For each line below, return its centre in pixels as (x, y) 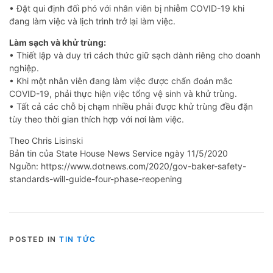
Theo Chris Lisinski (46, 141)
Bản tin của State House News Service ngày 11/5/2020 (119, 154)
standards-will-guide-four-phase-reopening (96, 179)
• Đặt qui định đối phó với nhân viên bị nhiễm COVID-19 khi (127, 9)
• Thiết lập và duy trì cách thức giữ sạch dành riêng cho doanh (135, 55)
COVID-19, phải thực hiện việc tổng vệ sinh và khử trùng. (123, 94)
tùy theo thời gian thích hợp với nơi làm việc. (97, 119)
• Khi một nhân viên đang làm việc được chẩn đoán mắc (121, 81)
